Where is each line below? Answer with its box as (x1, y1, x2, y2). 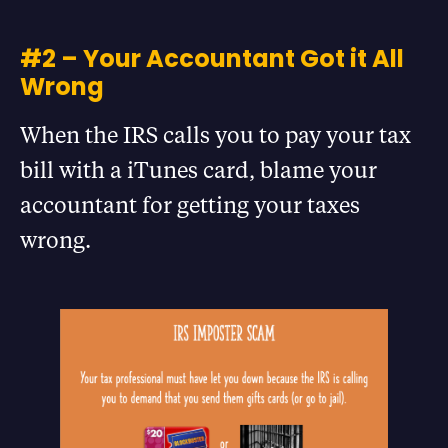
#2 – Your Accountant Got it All (20, 42, 404, 76)
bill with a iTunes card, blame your (20, 155, 377, 185)
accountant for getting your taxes (20, 190, 360, 220)
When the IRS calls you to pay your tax (20, 120, 411, 150)
